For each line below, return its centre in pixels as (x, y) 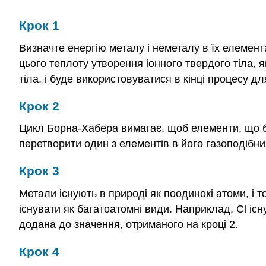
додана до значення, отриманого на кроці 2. (129, 224)
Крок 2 (39, 106)
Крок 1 (39, 25)
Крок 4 (39, 251)
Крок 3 (39, 171)
